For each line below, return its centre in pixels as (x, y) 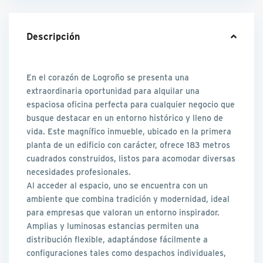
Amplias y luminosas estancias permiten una (113, 226)
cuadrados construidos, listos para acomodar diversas (131, 159)
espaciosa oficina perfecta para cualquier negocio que (131, 104)
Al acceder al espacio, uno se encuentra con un (117, 186)
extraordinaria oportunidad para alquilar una (113, 91)
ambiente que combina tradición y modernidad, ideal (128, 199)
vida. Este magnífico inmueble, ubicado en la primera (129, 131)
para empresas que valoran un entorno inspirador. (123, 213)
